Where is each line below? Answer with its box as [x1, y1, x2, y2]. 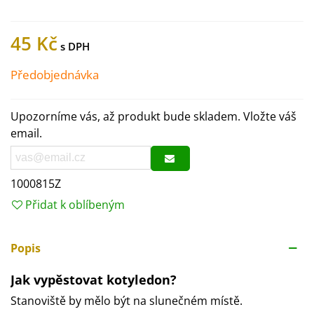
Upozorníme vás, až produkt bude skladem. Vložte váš [11, 109, 296, 124]
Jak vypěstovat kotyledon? [11, 271, 177, 288]
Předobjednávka [11, 67, 99, 83]
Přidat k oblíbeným [25, 197, 125, 212]
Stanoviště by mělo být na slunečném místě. [11, 293, 243, 308]
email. [11, 125, 42, 141]
